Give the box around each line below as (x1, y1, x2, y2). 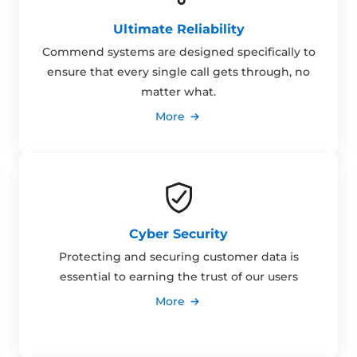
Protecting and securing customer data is (58, 249, 299, 265)
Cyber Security (129, 226, 228, 242)
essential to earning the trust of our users (59, 269, 298, 284)
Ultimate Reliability (112, 22, 245, 37)
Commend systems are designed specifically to (41, 45, 316, 60)
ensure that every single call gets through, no (47, 65, 310, 80)
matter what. (141, 84, 216, 100)
